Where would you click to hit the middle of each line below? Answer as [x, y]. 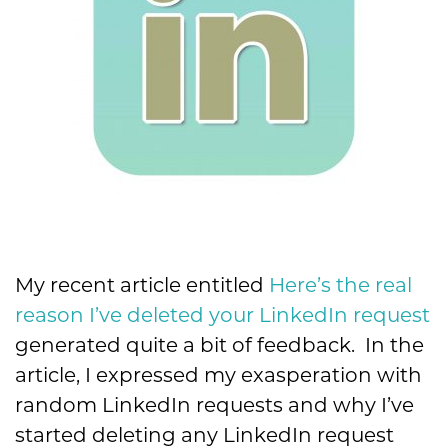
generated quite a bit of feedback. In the [219, 344]
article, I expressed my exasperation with [218, 374]
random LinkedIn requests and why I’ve [214, 404]
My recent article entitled [142, 284]
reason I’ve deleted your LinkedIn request [222, 314]
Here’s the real [340, 284]
